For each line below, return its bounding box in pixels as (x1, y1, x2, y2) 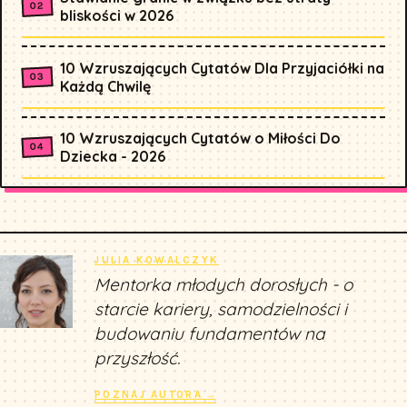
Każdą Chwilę (59, 76, 151, 95)
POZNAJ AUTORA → (94, 388, 216, 402)
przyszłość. (94, 347, 180, 370)
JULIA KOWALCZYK (94, 253, 220, 267)
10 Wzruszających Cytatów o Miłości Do (59, 129, 341, 148)
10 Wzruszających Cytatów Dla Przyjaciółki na (59, 58, 384, 77)
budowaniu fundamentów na (94, 323, 325, 345)
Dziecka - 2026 (59, 147, 165, 166)
